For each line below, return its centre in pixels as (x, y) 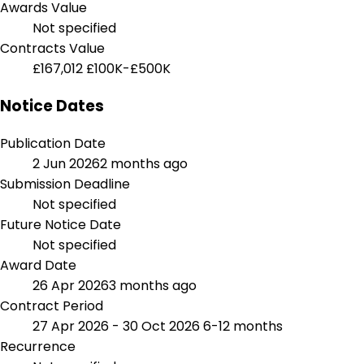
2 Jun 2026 (66, 163)
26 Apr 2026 (71, 285)
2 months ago (144, 163)
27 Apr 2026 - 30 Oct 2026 (118, 326)
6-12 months (243, 326)
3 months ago (153, 285)
